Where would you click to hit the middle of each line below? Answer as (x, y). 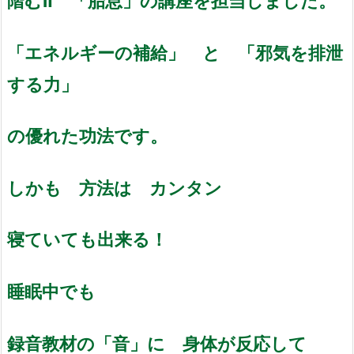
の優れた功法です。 (87, 136)
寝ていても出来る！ (87, 239)
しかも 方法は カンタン (115, 187)
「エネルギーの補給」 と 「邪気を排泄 (175, 52)
